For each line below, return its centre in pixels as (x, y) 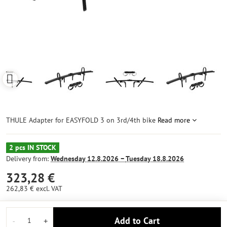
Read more (174, 120)
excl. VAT (49, 188)
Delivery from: (28, 159)
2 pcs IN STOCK (33, 147)
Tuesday (138, 159)
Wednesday (68, 159)
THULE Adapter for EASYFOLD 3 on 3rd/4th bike (82, 120)
